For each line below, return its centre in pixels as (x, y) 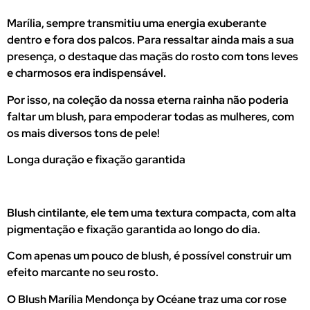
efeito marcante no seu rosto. (83, 273)
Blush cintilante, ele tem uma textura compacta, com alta (152, 212)
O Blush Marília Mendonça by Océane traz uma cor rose (147, 299)
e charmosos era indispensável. (86, 73)
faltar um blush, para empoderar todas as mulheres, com (151, 116)
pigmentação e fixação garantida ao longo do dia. (134, 229)
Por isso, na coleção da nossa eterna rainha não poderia (148, 100)
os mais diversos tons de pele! (83, 133)
